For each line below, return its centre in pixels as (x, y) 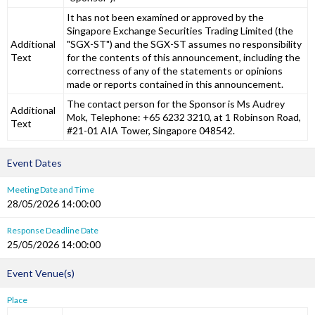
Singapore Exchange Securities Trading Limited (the (180, 31)
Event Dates (34, 163)
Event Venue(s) (41, 273)
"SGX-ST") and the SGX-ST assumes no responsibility (184, 44)
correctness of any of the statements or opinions (175, 71)
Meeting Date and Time (51, 189)
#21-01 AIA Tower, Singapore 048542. (151, 130)
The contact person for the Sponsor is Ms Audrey (176, 104)
